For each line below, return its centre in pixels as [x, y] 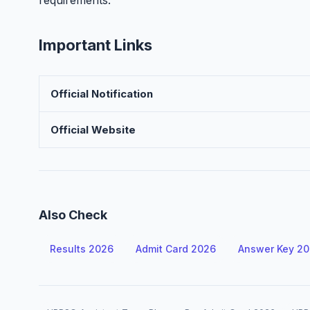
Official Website [93, 130]
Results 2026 [82, 249]
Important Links [95, 45]
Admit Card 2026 [176, 249]
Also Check [73, 215]
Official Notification [102, 94]
